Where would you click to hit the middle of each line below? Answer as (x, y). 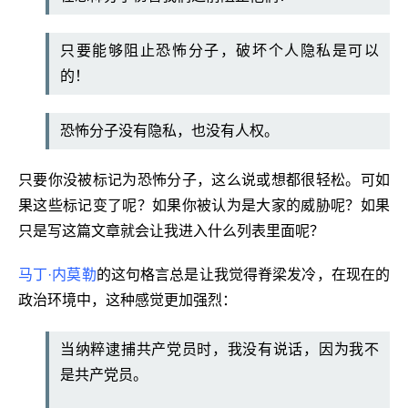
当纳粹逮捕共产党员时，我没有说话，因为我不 (219, 350)
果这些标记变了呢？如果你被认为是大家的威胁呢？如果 (204, 206)
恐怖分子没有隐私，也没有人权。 (169, 131)
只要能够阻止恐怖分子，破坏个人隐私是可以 (219, 51)
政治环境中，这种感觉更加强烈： (127, 301)
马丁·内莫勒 (57, 275)
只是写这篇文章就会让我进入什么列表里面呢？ (171, 231)
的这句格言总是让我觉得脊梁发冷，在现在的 (243, 275)
